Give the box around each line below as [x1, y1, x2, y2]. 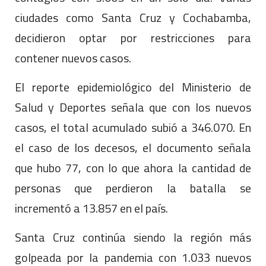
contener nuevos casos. [15, 47, 131, 69]
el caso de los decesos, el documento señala [15, 137, 251, 159]
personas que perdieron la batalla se [15, 177, 251, 199]
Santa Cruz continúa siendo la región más [15, 226, 251, 249]
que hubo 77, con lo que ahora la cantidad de [15, 157, 251, 179]
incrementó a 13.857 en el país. [15, 197, 175, 220]
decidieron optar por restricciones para [15, 27, 251, 49]
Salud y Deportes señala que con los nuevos [15, 96, 251, 119]
